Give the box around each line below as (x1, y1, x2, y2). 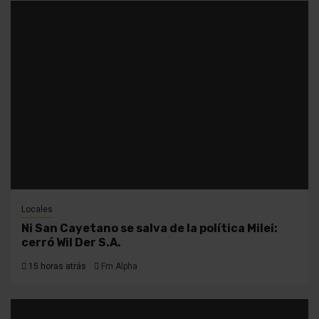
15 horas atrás (26, 261, 86, 271)
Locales (21, 204, 53, 214)
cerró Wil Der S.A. (21, 235, 121, 249)
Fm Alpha (101, 261, 137, 271)
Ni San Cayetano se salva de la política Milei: (21, 221, 278, 235)
